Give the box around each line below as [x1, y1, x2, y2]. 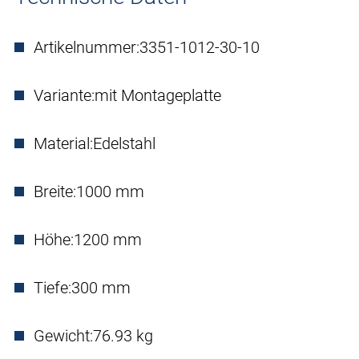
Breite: [34, 182, 76, 202]
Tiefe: [34, 278, 71, 298]
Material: [34, 134, 93, 154]
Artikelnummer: [34, 38, 139, 58]
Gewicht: [34, 326, 93, 346]
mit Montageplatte [95, 86, 221, 106]
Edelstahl [93, 134, 155, 154]
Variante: [34, 86, 95, 106]
